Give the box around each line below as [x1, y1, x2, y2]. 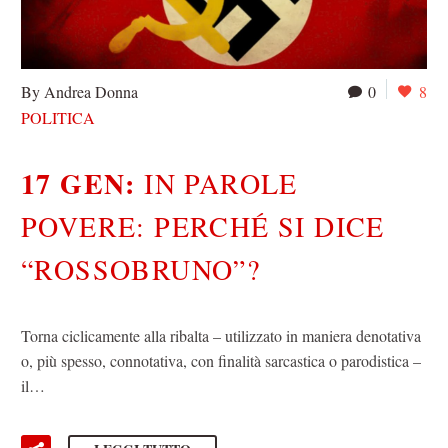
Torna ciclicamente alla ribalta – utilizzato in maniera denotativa [21, 324, 421, 346]
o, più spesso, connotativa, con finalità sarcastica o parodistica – [21, 349, 421, 371]
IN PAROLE [144, 164, 298, 202]
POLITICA [21, 107, 95, 129]
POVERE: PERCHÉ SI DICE [21, 207, 385, 245]
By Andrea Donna [21, 81, 138, 103]
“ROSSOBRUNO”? [21, 250, 261, 288]
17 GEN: [21, 163, 145, 204]
